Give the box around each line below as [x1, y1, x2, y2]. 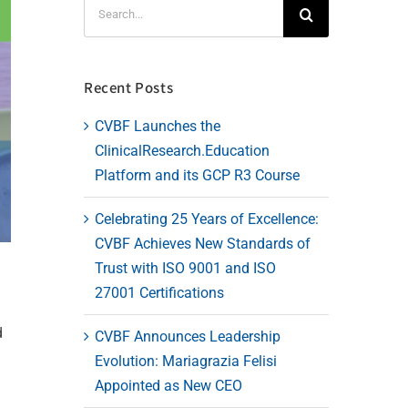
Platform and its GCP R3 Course [94, 166, 300, 184]
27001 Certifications [94, 283, 224, 301]
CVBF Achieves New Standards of [94, 234, 311, 252]
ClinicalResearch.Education [94, 141, 270, 159]
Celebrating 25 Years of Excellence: [94, 209, 319, 228]
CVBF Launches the [94, 117, 220, 135]
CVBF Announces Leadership [94, 327, 280, 345]
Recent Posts [83, 76, 174, 97]
